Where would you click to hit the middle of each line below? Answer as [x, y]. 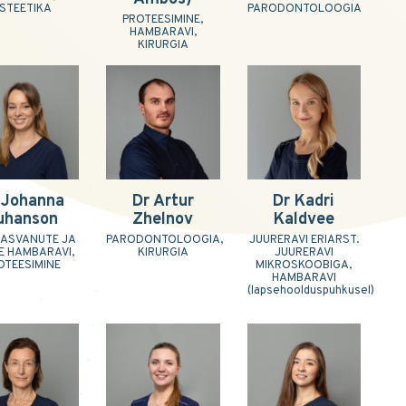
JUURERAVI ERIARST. [304, 240]
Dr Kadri [304, 201]
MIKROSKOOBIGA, [304, 265]
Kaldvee [304, 219]
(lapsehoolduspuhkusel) [310, 290]
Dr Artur [163, 201]
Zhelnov [163, 219]
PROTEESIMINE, [163, 20]
